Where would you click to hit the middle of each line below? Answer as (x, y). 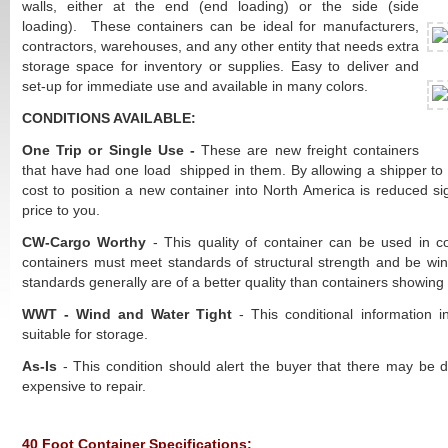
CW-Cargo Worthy (87, 242)
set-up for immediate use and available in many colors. (195, 86)
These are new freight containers (310, 150)
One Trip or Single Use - (112, 150)
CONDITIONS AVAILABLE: (109, 118)
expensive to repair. (84, 386)
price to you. (61, 210)
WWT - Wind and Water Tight (131, 314)
